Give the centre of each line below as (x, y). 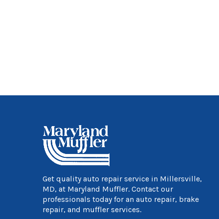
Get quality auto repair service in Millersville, (122, 179)
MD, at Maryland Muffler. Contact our (108, 189)
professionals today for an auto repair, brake (121, 199)
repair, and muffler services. (92, 209)
